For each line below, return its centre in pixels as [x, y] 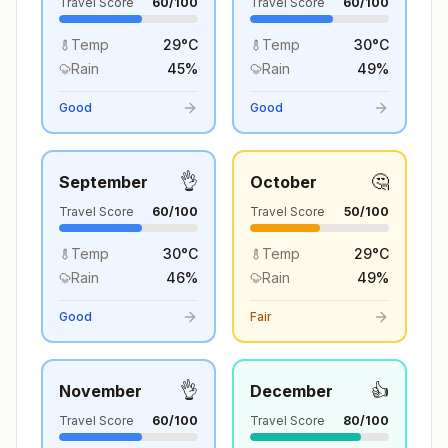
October [283, 182]
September [103, 182]
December [291, 391]
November [100, 391]
